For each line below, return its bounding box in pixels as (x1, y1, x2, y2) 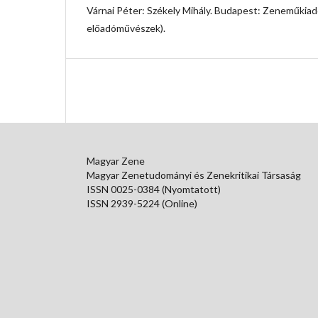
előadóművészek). (87, 21, 165, 34)
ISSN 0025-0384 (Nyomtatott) (87, 182, 221, 195)
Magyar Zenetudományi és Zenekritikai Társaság (87, 168, 301, 181)
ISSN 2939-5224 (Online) (87, 197, 197, 209)
